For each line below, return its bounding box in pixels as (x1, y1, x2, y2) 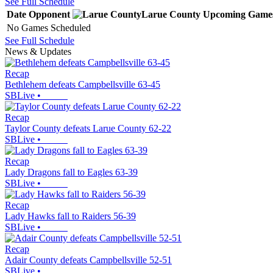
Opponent (29, 9, 70, 19)
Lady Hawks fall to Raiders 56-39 (5, 210, 136, 221)
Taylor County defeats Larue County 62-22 (5, 122, 171, 133)
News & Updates (5, 46, 71, 57)
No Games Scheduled (7, 22, 91, 33)
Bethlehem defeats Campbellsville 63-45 (5, 79, 160, 90)
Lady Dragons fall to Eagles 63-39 (5, 166, 138, 177)
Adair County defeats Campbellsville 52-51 (5, 254, 172, 265)
